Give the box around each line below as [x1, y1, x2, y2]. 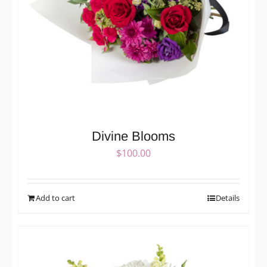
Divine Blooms [92, 129, 175, 144]
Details [216, 193, 240, 204]
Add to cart [36, 193, 75, 204]
